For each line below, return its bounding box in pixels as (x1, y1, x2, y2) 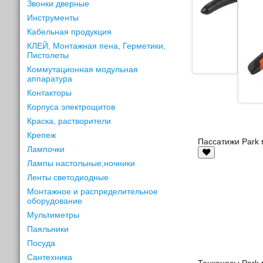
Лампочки (27, 144, 65, 154)
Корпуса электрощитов (27, 102, 116, 112)
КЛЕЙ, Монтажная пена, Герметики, (27, 41, 166, 50)
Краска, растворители (27, 116, 112, 126)
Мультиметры (27, 210, 80, 220)
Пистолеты (27, 50, 69, 60)
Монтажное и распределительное (27, 186, 159, 196)
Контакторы (27, 87, 72, 97)
